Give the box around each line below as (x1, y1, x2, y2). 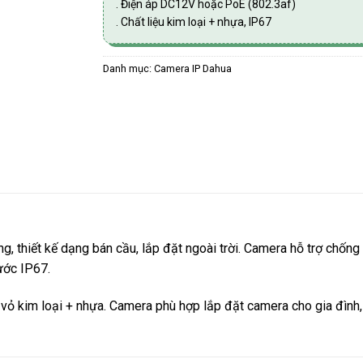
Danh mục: (103, 62, 154, 75)
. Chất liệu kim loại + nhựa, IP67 (116, 15, 271, 28)
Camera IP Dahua (154, 62, 232, 75)
